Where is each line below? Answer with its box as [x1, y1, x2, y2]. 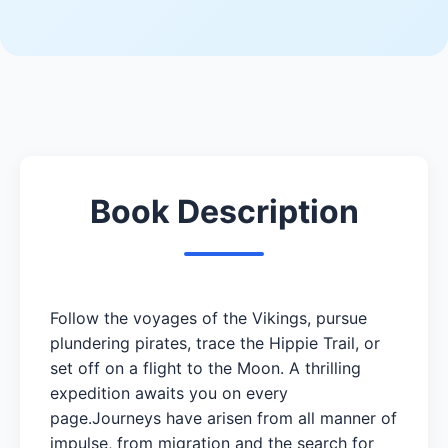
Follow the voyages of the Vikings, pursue [50, 307, 367, 328]
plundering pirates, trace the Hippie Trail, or [50, 332, 380, 353]
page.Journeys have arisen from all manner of [50, 407, 397, 428]
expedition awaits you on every [50, 382, 288, 403]
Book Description [89, 191, 359, 231]
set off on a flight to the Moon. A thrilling [50, 357, 361, 378]
